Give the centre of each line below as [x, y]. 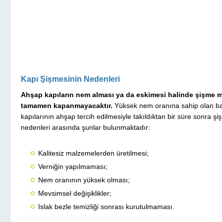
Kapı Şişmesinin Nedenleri [70, 79]
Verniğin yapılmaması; [73, 167]
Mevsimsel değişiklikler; [75, 194]
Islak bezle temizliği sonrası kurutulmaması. [106, 207]
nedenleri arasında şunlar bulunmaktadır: [85, 128]
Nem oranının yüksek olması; [84, 180]
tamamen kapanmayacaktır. [67, 106]
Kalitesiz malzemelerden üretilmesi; [93, 153]
